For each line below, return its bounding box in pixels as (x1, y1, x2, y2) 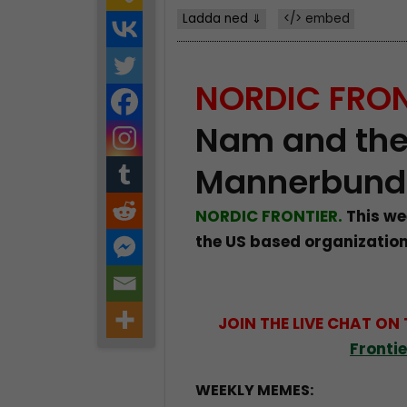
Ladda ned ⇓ (182, 9, 262, 27)
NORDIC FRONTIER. (195, 205, 343, 228)
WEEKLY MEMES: (195, 380, 314, 402)
